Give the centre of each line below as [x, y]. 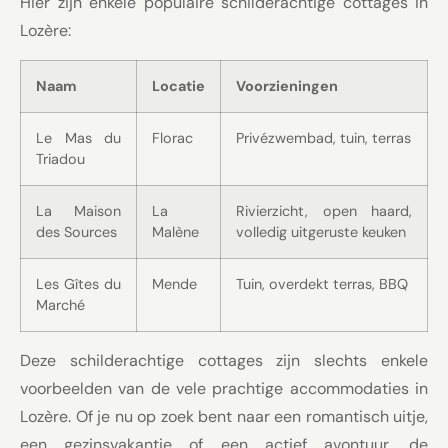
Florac [172, 137]
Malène [175, 231]
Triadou [60, 158]
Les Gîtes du [78, 283]
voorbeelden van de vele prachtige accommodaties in [224, 388]
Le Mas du [78, 137]
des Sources [76, 231]
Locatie [178, 85]
